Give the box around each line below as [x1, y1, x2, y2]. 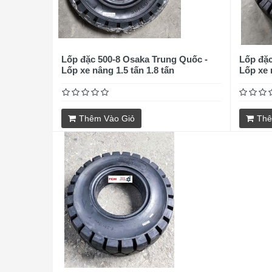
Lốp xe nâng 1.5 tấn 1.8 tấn [61, 65, 174, 75]
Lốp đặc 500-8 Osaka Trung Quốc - [61, 54, 208, 64]
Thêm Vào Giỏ [79, 114, 135, 123]
